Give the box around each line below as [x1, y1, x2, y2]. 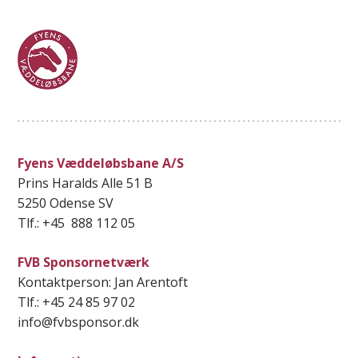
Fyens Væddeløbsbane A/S [18, 154, 185, 172]
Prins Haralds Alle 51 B [18, 174, 153, 192]
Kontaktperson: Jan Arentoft [18, 273, 189, 291]
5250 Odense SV [18, 194, 114, 212]
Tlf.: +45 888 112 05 [18, 214, 136, 232]
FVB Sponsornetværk [18, 253, 150, 271]
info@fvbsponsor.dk [18, 313, 140, 331]
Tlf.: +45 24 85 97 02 [18, 293, 136, 311]
